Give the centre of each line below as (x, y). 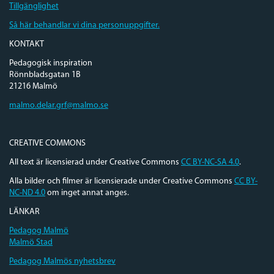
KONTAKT (27, 44)
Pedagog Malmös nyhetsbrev (62, 261)
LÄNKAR (24, 212)
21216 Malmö (33, 86)
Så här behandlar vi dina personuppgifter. (84, 25)
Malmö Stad (31, 242)
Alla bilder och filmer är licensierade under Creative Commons (122, 181)
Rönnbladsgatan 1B (45, 75)
